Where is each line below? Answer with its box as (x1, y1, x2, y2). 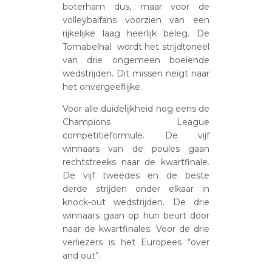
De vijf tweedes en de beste (63, 169, 209, 181)
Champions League (63, 116, 209, 127)
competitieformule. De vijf (63, 129, 209, 141)
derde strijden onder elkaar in (63, 183, 209, 194)
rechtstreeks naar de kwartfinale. (63, 156, 209, 168)
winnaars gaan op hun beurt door (63, 209, 209, 221)
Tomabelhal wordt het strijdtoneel (63, 41, 209, 52)
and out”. (63, 250, 101, 261)
